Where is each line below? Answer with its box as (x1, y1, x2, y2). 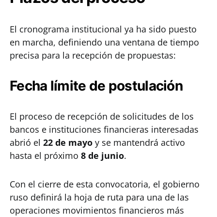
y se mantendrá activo (93, 137, 185, 148)
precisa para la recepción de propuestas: (10, 49, 176, 61)
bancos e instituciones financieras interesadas (10, 124, 199, 135)
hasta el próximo (10, 150, 81, 161)
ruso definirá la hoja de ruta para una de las (10, 191, 189, 203)
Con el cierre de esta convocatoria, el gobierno (10, 178, 200, 190)
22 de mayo (43, 137, 93, 148)
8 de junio (81, 150, 124, 161)
